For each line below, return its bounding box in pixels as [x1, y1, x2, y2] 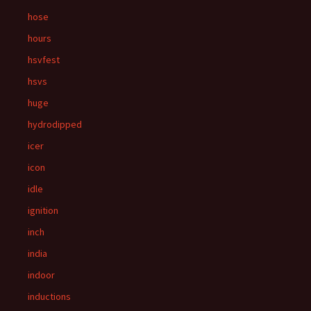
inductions [28, 290, 71, 303]
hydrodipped [28, 118, 82, 131]
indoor [28, 269, 55, 281]
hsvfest [28, 53, 60, 66]
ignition [28, 204, 58, 217]
